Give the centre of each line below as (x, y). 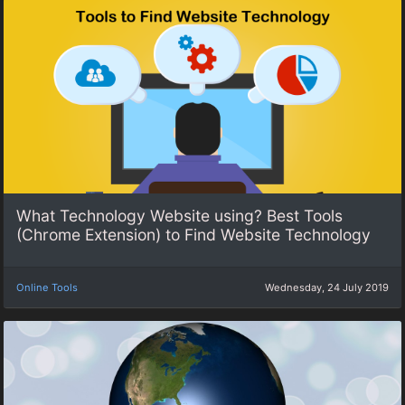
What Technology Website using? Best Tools (179, 216)
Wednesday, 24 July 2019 (327, 287)
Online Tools (47, 287)
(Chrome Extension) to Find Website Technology (193, 235)
